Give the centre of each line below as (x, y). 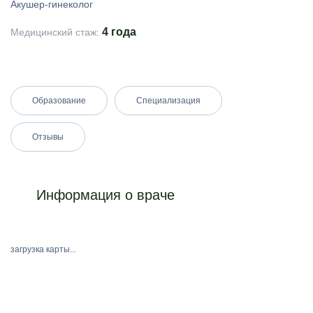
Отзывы (48, 137)
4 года (119, 32)
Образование (59, 101)
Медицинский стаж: (56, 32)
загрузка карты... (43, 249)
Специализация (168, 101)
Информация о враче (103, 195)
